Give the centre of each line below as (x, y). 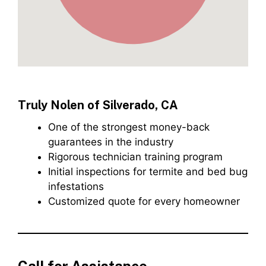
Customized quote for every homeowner (144, 202)
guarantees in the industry (111, 142)
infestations (76, 187)
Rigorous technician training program (135, 157)
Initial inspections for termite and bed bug (148, 172)
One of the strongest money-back (129, 127)
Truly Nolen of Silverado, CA (98, 105)
